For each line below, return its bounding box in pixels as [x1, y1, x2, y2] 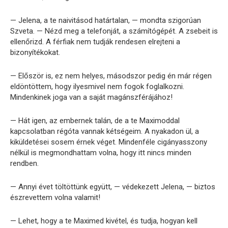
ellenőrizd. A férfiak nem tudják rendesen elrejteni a [10, 37, 180, 46]
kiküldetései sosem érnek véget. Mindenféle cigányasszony [10, 137, 207, 147]
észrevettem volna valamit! [10, 192, 100, 202]
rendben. [10, 158, 39, 168]
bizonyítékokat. [10, 47, 60, 57]
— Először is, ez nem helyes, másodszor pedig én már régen [10, 71, 212, 80]
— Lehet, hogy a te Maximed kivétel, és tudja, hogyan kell [10, 216, 197, 225]
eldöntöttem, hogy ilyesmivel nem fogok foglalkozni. [10, 81, 184, 91]
